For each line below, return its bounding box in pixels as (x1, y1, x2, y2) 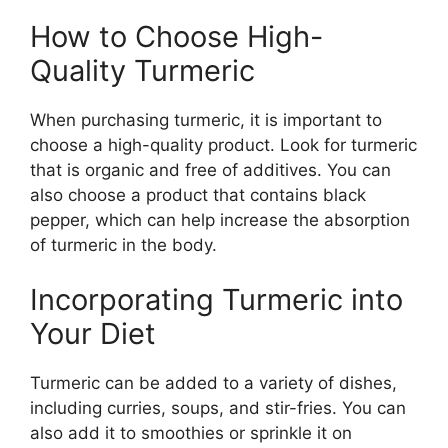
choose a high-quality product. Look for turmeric (30, 134, 417, 155)
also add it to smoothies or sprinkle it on (30, 423, 352, 443)
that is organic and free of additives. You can (30, 159, 391, 180)
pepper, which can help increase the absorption (30, 209, 410, 230)
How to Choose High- (30, 18, 323, 54)
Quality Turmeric (30, 52, 255, 88)
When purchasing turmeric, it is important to (30, 109, 382, 130)
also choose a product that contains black (30, 184, 366, 205)
